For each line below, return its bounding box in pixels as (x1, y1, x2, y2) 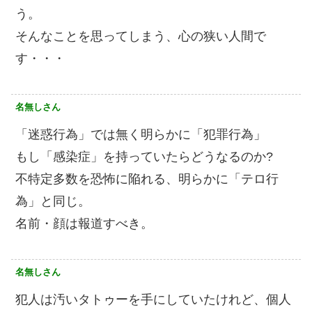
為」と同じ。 (15, 194, 91, 209)
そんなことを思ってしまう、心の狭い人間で (15, 29, 266, 44)
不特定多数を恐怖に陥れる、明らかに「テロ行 (15, 172, 279, 187)
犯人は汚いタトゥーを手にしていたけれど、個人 (15, 292, 291, 307)
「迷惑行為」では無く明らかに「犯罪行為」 (15, 127, 266, 142)
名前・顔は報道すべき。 (15, 217, 153, 231)
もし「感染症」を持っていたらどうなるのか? (15, 150, 273, 164)
